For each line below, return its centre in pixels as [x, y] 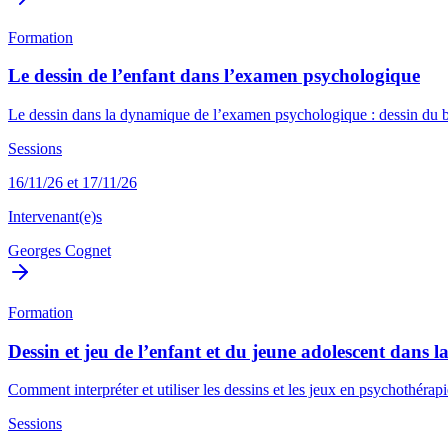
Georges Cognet [59, 251]
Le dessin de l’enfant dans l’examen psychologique [214, 76]
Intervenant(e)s [55, 217]
